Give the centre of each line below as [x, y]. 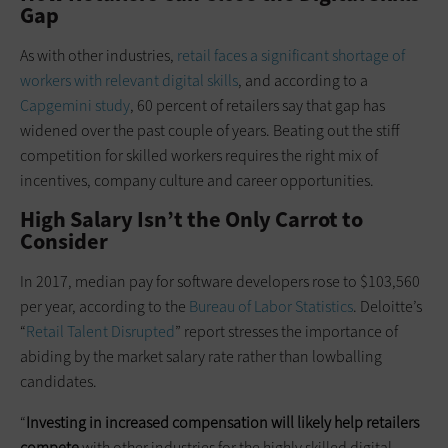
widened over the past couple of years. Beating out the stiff [209, 130]
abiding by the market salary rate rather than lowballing [201, 356]
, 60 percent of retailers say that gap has [257, 105]
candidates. [58, 381]
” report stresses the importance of [286, 331]
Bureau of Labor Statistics [271, 306]
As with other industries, [98, 55]
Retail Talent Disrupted [100, 331]
